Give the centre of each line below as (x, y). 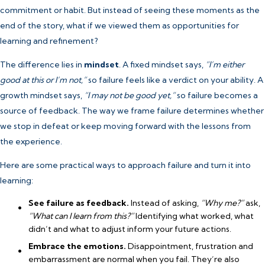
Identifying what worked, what (194, 216)
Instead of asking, (165, 203)
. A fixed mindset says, (162, 64)
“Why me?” (222, 203)
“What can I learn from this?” (81, 216)
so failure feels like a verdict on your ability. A (175, 80)
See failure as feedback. (79, 203)
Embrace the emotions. (77, 246)
